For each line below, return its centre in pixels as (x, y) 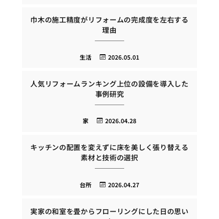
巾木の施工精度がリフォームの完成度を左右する (109, 20)
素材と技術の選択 (109, 157)
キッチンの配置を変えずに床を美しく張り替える (109, 147)
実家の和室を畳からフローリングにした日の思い (109, 211)
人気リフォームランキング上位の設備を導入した (109, 83)
